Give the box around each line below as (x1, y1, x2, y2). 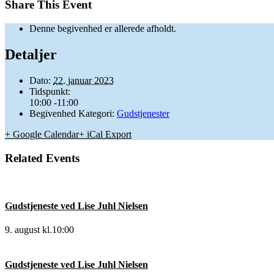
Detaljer (5, 46, 57, 63)
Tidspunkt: (29, 86, 70, 97)
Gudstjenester (117, 108, 169, 119)
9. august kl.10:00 (5, 224, 74, 235)
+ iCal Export (79, 128, 131, 139)
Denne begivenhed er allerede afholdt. (29, 23, 176, 34)
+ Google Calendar (5, 128, 79, 139)
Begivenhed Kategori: (29, 108, 114, 119)
